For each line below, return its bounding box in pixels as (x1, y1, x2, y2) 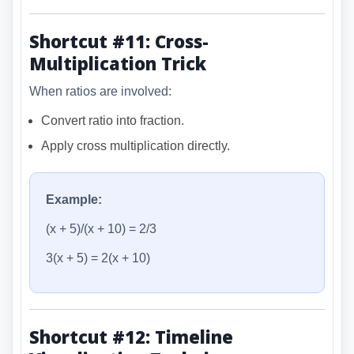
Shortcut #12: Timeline (29, 324, 233, 348)
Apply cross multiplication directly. (41, 138, 230, 153)
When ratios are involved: (29, 84, 171, 98)
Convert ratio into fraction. (41, 113, 184, 127)
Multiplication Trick (29, 51, 206, 76)
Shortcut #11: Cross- (29, 29, 209, 54)
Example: (46, 192, 102, 206)
